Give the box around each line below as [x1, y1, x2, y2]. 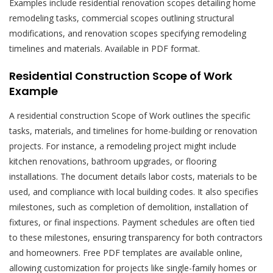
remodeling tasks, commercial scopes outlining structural [9, 12, 234, 24]
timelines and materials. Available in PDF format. [9, 42, 200, 54]
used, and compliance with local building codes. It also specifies [9, 185, 258, 197]
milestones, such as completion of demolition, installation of [9, 200, 248, 213]
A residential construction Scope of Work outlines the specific [9, 109, 250, 121]
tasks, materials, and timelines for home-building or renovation [9, 124, 257, 136]
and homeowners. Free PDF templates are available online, [9, 246, 243, 258]
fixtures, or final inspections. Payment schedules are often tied [9, 216, 255, 228]
